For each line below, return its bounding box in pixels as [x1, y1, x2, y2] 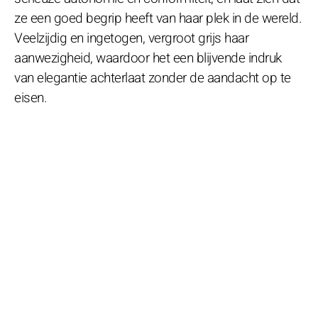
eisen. [14, 87, 47, 108]
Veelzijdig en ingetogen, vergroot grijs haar [14, 28, 248, 48]
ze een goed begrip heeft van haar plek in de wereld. [14, 8, 302, 28]
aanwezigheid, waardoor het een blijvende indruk [14, 48, 282, 68]
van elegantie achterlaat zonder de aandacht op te [14, 67, 291, 88]
